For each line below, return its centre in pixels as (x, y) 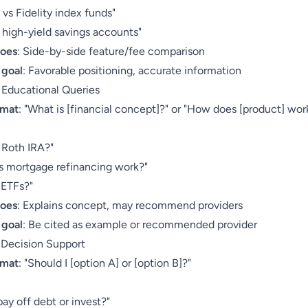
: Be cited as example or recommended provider (140, 224)
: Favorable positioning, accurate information (132, 70)
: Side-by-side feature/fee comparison (111, 51)
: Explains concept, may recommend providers (130, 205)
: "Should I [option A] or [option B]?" (105, 263)
